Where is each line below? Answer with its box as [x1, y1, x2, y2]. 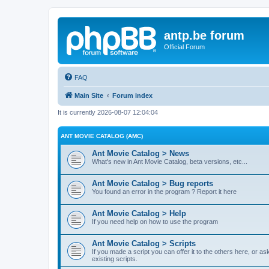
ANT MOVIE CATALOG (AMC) [61, 133, 143, 139]
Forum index [112, 91, 153, 99]
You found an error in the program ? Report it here [92, 188, 237, 195]
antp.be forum [164, 29, 244, 42]
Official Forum [164, 43, 205, 50]
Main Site [74, 91, 103, 99]
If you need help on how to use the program [92, 218, 218, 225]
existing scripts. [92, 255, 138, 262]
